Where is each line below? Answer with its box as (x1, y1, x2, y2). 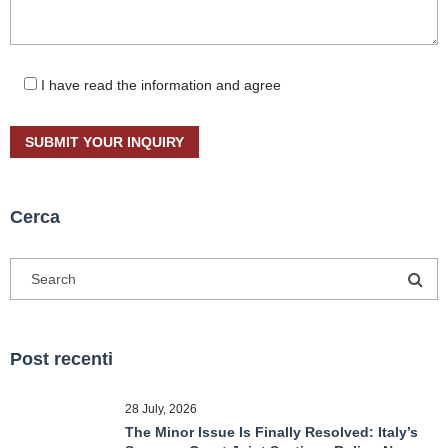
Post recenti (10, 349, 113, 369)
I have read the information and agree (41, 77, 281, 93)
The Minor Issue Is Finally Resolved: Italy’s (125, 424, 418, 440)
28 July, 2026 (125, 402, 197, 416)
